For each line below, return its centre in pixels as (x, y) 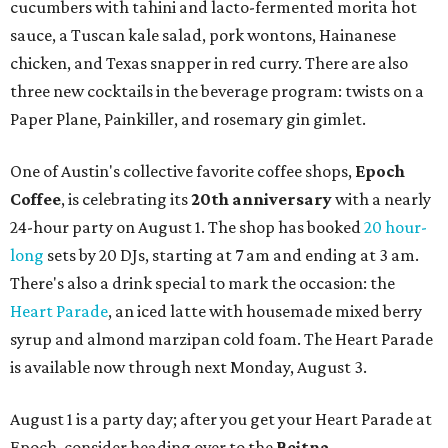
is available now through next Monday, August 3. (188, 367)
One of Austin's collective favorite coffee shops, (182, 171)
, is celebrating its (126, 199)
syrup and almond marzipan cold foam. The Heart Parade (221, 339)
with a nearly (381, 199)
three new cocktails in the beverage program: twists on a (217, 91)
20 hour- (395, 227)
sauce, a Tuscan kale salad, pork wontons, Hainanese (203, 35)
